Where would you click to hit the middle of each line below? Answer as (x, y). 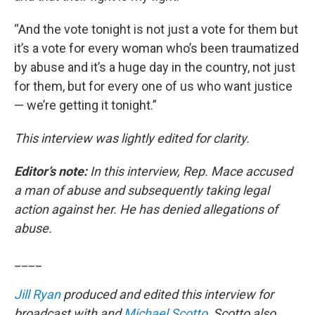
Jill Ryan (37, 294)
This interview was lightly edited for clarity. (133, 138)
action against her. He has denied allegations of (146, 209)
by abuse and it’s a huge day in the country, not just (155, 67)
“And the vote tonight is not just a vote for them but (156, 29)
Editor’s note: (51, 171)
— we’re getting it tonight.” (85, 105)
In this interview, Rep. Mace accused (191, 171)
